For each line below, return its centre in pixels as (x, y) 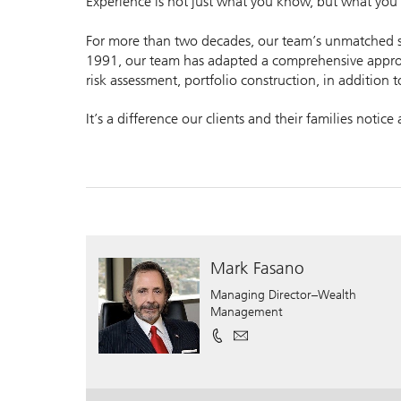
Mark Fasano (258, 268)
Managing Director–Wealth (284, 294)
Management (247, 311)
